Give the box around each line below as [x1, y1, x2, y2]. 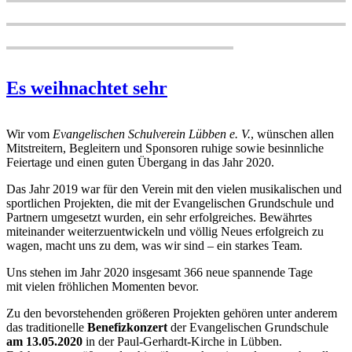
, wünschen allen [251, 126, 334, 141]
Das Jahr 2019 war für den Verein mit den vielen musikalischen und [6, 181, 342, 196]
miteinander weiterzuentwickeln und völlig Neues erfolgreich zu [6, 224, 324, 238]
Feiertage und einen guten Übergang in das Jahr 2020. [6, 155, 274, 169]
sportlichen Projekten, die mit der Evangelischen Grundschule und [6, 196, 334, 210]
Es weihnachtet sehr [6, 77, 167, 98]
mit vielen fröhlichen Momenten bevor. [6, 279, 199, 293]
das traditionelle [6, 320, 87, 334]
